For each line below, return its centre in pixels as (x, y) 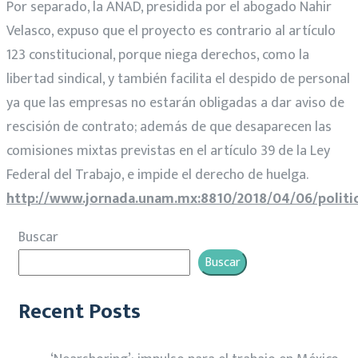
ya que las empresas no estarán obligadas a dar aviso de (175, 103)
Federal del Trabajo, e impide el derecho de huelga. (157, 175)
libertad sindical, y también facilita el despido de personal (178, 79)
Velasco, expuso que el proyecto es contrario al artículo (171, 31)
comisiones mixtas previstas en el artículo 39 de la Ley (168, 151)
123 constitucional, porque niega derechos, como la (158, 55)
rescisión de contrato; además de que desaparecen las (169, 127)
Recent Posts (80, 312)
